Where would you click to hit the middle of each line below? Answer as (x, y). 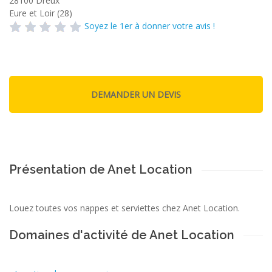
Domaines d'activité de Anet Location (122, 235)
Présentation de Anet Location (101, 169)
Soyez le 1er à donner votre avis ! (150, 26)
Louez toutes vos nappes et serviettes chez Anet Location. (124, 208)
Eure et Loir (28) (41, 13)
